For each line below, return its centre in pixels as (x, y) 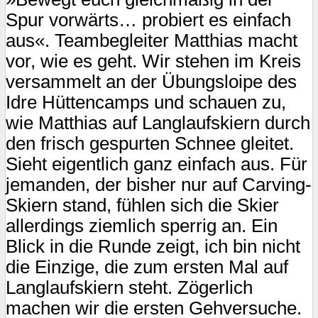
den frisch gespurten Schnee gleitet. (150, 143)
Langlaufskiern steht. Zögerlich (129, 287)
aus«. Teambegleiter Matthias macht (152, 40)
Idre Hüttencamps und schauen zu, (146, 102)
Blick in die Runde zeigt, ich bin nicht (153, 246)
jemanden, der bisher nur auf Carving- (159, 184)
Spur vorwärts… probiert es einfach (148, 20)
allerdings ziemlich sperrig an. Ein (142, 225)
